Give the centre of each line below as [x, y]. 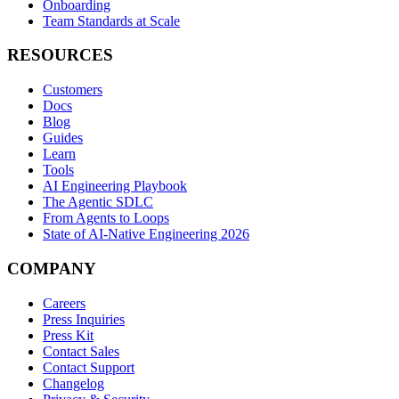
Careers [64, 303]
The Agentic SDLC [98, 202]
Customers [73, 90]
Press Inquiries [84, 319]
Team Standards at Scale [111, 20]
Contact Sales [81, 351]
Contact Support [89, 367]
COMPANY [52, 268]
